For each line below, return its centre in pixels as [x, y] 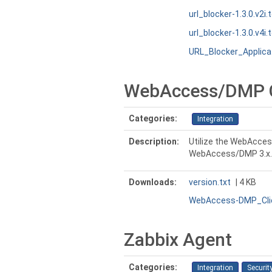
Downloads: [153, 182]
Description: [154, 141]
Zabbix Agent [178, 240]
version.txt [210, 182]
